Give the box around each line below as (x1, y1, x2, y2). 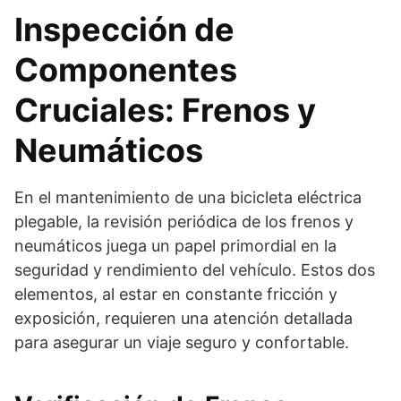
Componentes (14, 49, 237, 90)
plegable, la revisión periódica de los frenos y (14, 211, 354, 231)
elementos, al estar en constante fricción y (14, 284, 337, 303)
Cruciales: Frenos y (14, 90, 316, 130)
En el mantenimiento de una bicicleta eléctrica (14, 187, 362, 207)
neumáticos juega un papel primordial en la (14, 235, 337, 255)
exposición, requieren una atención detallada (14, 308, 353, 328)
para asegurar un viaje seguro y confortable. (14, 332, 349, 352)
